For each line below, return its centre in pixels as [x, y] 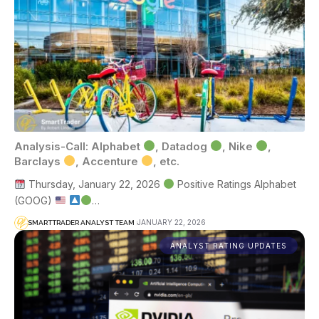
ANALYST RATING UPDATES [229, 245]
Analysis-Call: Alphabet [79, 146]
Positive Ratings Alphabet [235, 184]
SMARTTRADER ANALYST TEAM [81, 223]
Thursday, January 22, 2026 [94, 184]
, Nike [239, 146]
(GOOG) [35, 200]
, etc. [167, 161]
